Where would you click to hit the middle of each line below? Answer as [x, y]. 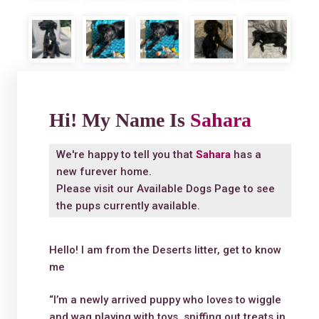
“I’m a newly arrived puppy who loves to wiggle [165, 300]
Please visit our [96, 189]
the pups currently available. [128, 206]
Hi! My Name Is [119, 120]
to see [257, 189]
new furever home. [104, 172]
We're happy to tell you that [126, 155]
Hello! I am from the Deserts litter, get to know [165, 250]
